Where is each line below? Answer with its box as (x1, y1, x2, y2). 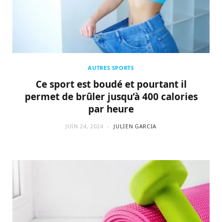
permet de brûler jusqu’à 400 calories (24, 90, 198, 103)
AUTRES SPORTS (88, 64, 134, 71)
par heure (88, 103, 134, 115)
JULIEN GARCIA (113, 122, 157, 130)
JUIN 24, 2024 (65, 122, 104, 130)
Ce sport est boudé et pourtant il (35, 78, 187, 91)
